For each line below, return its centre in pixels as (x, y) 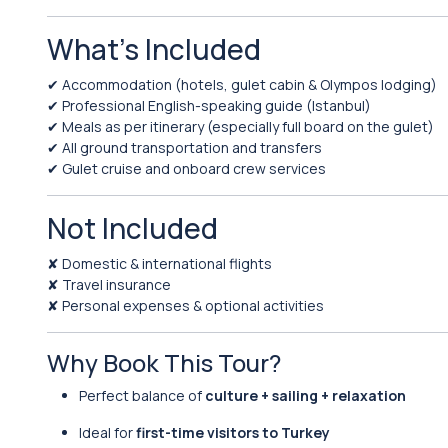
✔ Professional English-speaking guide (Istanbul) (209, 105)
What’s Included (154, 49)
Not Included (132, 228)
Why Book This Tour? (164, 362)
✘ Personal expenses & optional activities (185, 305)
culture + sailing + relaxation (305, 395)
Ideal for (107, 432)
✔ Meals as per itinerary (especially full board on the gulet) (240, 126)
